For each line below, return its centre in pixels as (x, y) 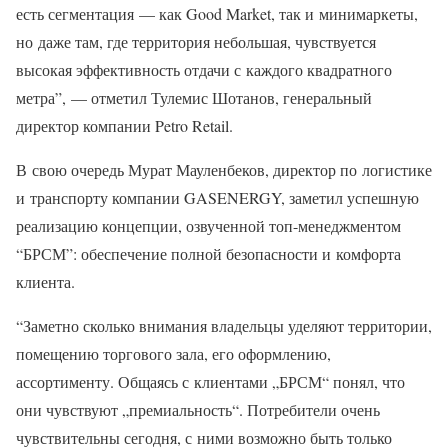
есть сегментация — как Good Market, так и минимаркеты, (217, 13)
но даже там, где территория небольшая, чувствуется (196, 41)
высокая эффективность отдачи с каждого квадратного (204, 69)
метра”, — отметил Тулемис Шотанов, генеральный (194, 97)
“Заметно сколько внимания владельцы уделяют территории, (224, 325)
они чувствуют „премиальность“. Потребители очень (198, 409)
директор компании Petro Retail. (124, 125)
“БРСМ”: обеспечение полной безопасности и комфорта (208, 253)
